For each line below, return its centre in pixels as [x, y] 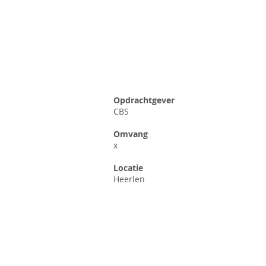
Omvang [131, 134]
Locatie [128, 168]
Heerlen [129, 179]
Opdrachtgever [144, 100]
